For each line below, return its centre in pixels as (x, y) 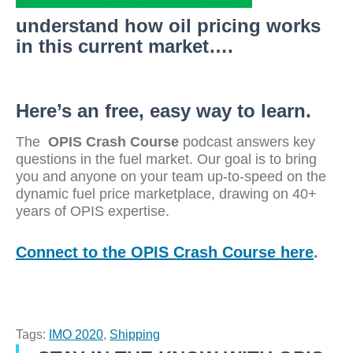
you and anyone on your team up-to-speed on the (171, 176)
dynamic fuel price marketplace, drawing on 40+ (166, 194)
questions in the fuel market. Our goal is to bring (166, 159)
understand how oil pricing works (168, 26)
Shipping (135, 334)
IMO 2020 (76, 334)
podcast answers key (247, 142)
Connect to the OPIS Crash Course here (165, 252)
